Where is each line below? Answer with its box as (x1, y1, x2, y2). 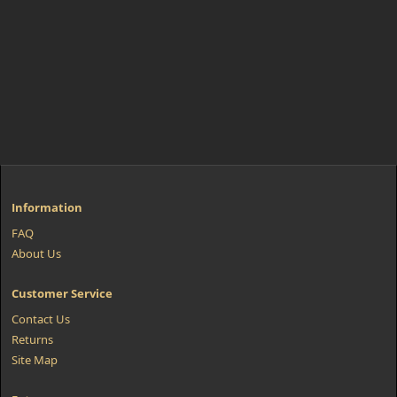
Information (12, 199, 82, 215)
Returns (12, 331, 53, 347)
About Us (12, 245, 61, 261)
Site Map (12, 352, 58, 368)
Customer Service (12, 285, 113, 301)
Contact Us (12, 311, 70, 327)
